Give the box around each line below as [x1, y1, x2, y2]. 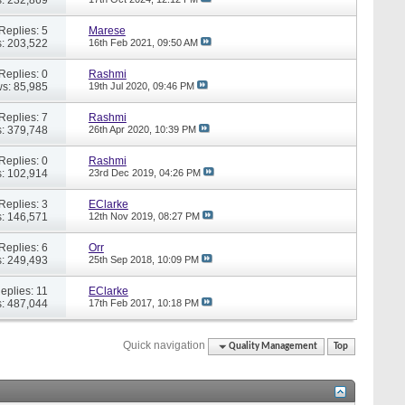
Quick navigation [123, 338, 206, 352]
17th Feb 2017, [88, 297, 157, 308]
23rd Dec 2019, [88, 166, 159, 178]
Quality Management [229, 341, 318, 352]
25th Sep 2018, [88, 253, 157, 265]
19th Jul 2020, [88, 80, 153, 91]
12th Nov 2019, [88, 210, 158, 221]
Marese [88, 24, 126, 37]
